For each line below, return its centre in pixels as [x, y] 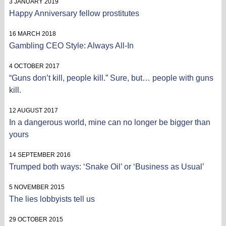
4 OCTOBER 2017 [34, 66]
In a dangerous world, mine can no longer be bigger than [109, 122]
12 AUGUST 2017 [33, 110]
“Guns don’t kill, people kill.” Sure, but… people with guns [111, 78]
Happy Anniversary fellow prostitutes [74, 13]
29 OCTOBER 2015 [36, 219]
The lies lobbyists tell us [52, 199]
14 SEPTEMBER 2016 [40, 155]
